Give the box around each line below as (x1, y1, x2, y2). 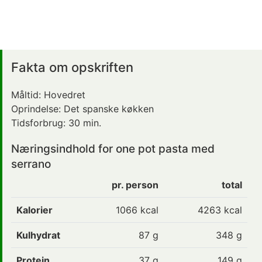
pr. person (112, 178, 158, 191)
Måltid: (11, 88, 44, 101)
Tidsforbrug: (11, 116, 68, 129)
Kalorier (16, 204, 53, 216)
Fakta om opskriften (11, 59, 133, 75)
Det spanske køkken (64, 102, 154, 115)
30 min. (68, 116, 101, 129)
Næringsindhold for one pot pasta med (11, 142, 215, 156)
